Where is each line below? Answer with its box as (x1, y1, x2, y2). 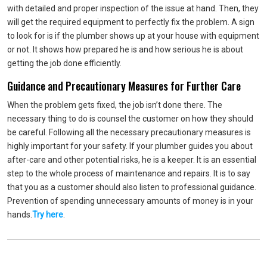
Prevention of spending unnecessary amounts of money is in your (7, 196, 253, 206)
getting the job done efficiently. (7, 58, 123, 68)
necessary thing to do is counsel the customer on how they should (7, 114, 253, 123)
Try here (32, 210, 63, 219)
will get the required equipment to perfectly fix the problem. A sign (7, 17, 254, 27)
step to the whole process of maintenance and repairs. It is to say (7, 169, 250, 178)
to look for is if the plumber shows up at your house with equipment (7, 31, 259, 41)
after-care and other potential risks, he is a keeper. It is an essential (7, 155, 256, 164)
